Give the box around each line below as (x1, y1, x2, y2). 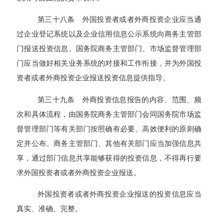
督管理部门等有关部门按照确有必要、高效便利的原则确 (17, 124, 201, 133)
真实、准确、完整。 (17, 204, 83, 213)
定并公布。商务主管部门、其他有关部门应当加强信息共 (17, 139, 201, 147)
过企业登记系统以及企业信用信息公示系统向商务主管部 (17, 30, 201, 38)
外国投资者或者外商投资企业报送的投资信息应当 (37, 189, 201, 198)
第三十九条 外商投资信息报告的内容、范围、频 (37, 95, 201, 104)
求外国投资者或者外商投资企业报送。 (17, 168, 141, 177)
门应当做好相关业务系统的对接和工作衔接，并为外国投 (17, 59, 201, 68)
